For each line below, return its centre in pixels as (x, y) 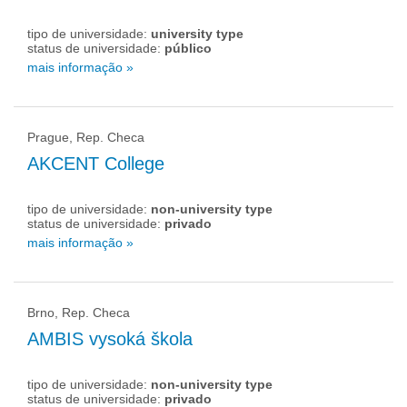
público (188, 48)
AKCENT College (96, 164)
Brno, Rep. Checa (79, 313)
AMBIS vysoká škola (110, 339)
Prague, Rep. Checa (86, 137)
